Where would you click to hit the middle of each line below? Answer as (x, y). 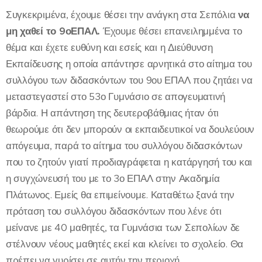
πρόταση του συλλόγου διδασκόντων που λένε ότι (114, 211)
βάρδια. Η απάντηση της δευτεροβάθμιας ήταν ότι (113, 113)
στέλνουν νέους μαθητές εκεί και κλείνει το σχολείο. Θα (125, 244)
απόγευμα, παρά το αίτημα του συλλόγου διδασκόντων (124, 146)
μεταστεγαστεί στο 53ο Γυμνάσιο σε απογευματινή (116, 96)
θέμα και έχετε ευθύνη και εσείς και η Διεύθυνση (109, 47)
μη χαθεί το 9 (36, 31)
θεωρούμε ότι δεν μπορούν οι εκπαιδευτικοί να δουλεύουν (130, 129)
